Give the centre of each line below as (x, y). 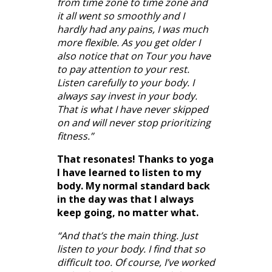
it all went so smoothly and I (121, 15)
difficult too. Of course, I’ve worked (136, 262)
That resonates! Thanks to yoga (135, 159)
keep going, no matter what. (128, 212)
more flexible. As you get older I (129, 42)
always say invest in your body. (127, 96)
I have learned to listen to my (129, 172)
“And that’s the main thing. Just (127, 235)
